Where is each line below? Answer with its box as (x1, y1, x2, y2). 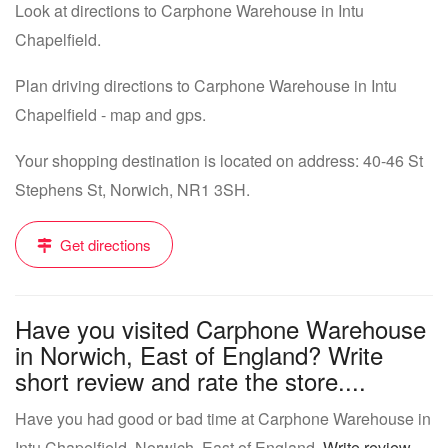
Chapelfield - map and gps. (15, 103, 206, 126)
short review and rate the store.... (15, 363, 366, 398)
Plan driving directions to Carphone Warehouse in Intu (15, 74, 397, 97)
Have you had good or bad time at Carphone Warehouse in (15, 407, 431, 430)
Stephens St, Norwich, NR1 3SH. (15, 178, 250, 201)
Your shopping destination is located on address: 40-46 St (15, 149, 423, 172)
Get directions (56, 234, 151, 255)
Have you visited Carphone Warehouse (15, 311, 426, 346)
